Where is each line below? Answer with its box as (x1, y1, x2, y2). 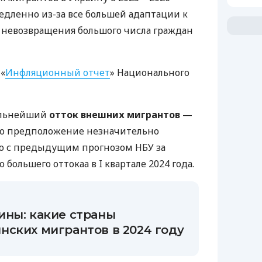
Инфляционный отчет (5, 66, 110, 80)
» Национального (110, 66, 189, 80)
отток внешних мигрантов (49, 108, 180, 122)
